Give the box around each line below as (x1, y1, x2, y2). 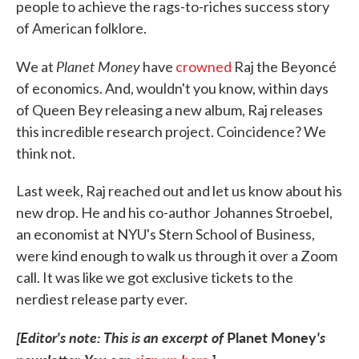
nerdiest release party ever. (16, 290, 188, 308)
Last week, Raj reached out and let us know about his (16, 182, 342, 200)
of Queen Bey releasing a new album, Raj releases (16, 101, 323, 119)
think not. (16, 144, 75, 162)
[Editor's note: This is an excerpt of (16, 327, 227, 347)
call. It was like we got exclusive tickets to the (16, 268, 293, 286)
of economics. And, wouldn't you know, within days (16, 79, 329, 97)
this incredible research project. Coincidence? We (16, 123, 326, 140)
